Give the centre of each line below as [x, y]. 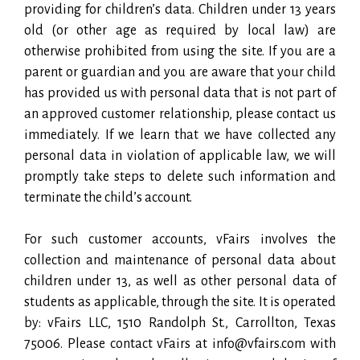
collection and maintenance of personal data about [180, 260]
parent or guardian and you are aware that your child [180, 72]
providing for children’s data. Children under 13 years [180, 9]
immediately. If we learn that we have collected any [180, 135]
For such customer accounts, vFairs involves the [180, 239]
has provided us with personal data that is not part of [180, 93]
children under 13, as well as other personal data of [180, 281]
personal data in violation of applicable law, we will [180, 155]
